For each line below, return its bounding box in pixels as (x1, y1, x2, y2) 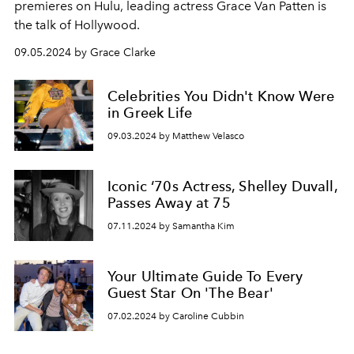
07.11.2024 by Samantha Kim (107, 220, 235, 232)
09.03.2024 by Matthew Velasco (107, 130, 244, 141)
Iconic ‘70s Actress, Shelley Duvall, (107, 178, 338, 195)
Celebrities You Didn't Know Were (107, 88, 335, 105)
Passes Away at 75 (107, 194, 231, 212)
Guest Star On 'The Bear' (107, 284, 273, 302)
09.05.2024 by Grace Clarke (14, 46, 156, 59)
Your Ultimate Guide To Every (107, 268, 303, 285)
